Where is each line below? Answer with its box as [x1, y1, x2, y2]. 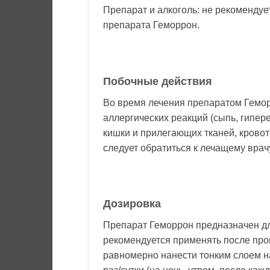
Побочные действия [103, 75, 212, 87]
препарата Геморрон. [103, 20, 199, 31]
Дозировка [103, 198, 161, 210]
